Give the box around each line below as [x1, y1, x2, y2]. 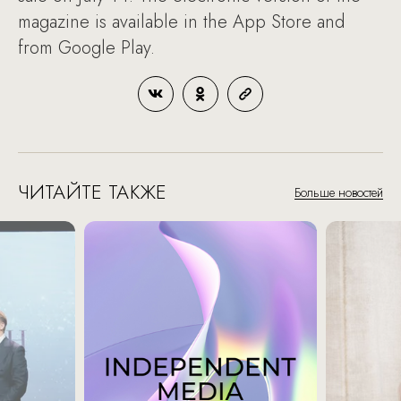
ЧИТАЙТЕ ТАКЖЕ [18, 176, 166, 206]
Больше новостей [294, 183, 383, 201]
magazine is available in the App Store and [18, 8, 345, 35]
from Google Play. [18, 34, 155, 61]
